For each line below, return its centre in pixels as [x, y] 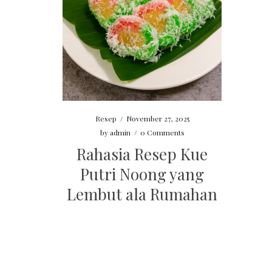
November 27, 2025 [158, 119]
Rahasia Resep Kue [142, 154]
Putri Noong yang [142, 174]
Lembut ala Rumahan [142, 194]
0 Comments [162, 133]
